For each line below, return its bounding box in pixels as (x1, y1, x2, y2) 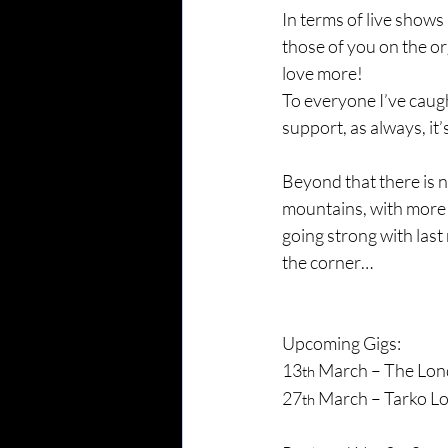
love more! (282, 61, 363, 84)
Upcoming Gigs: (282, 331, 401, 354)
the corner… (282, 250, 373, 273)
